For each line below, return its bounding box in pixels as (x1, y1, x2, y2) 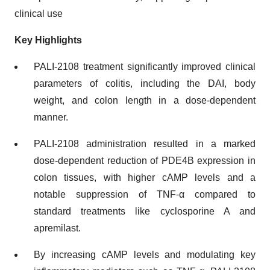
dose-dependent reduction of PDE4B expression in (34, 155, 256, 166)
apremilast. (34, 223, 81, 234)
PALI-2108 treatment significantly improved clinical (34, 61, 256, 72)
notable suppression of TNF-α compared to (34, 189, 256, 200)
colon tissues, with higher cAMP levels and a (34, 172, 256, 183)
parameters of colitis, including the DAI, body (34, 78, 256, 89)
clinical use (14, 8, 63, 19)
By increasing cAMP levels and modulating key (34, 250, 256, 260)
